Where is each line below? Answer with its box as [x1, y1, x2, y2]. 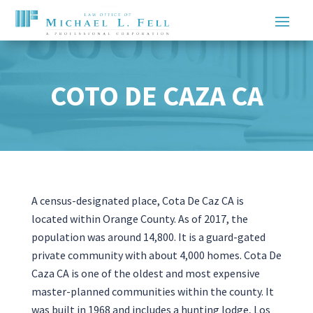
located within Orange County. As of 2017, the [31, 211, 248, 226]
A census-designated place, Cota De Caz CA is [31, 193, 244, 208]
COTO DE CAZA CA [50, 78, 263, 113]
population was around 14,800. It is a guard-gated [31, 229, 265, 244]
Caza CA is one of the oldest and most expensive [31, 265, 260, 280]
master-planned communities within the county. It [31, 284, 274, 298]
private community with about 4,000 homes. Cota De [31, 247, 282, 262]
